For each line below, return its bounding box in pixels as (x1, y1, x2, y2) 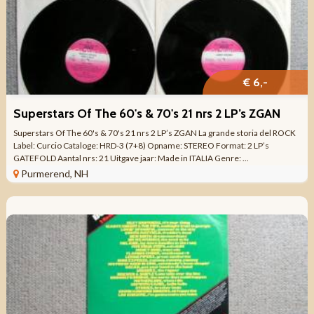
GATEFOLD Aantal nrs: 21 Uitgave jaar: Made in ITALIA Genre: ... (13, 152, 249, 163)
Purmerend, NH (20, 167, 88, 179)
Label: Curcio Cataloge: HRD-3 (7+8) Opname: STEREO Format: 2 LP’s (13, 139, 269, 151)
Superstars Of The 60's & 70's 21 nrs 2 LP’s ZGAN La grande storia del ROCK (13, 127, 296, 138)
